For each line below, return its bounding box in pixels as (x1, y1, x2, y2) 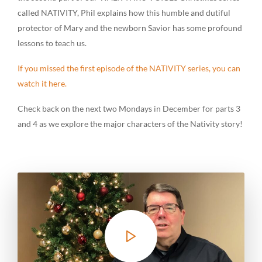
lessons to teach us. (18, 38, 87, 48)
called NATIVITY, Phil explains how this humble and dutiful (18, 8, 230, 18)
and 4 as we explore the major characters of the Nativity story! (18, 119, 243, 129)
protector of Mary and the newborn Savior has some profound (18, 23, 242, 33)
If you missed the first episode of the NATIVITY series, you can (18, 63, 240, 73)
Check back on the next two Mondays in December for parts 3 (18, 104, 240, 113)
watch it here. (18, 78, 67, 88)
